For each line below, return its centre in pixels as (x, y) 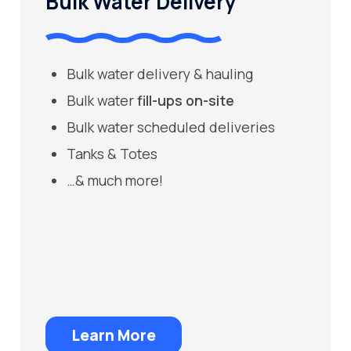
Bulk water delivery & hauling (159, 74)
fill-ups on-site (185, 100)
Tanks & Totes (112, 154)
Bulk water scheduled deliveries (170, 127)
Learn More (114, 335)
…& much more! (114, 180)
